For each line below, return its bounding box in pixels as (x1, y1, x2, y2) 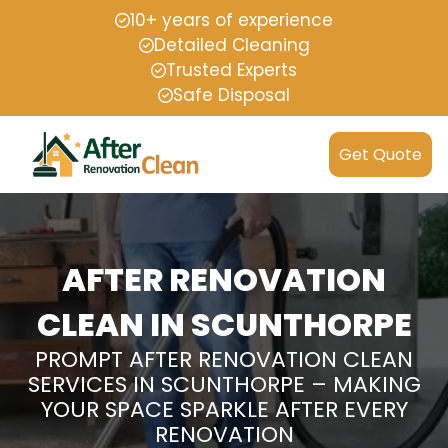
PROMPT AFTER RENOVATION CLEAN (35, 344, 413, 375)
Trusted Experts (166, 58, 297, 82)
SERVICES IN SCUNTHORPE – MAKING (27, 369, 421, 400)
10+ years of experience (130, 8, 333, 32)
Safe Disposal (173, 83, 290, 107)
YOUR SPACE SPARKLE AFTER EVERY (40, 394, 408, 425)
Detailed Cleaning (153, 33, 310, 57)
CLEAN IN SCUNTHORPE (36, 302, 412, 347)
